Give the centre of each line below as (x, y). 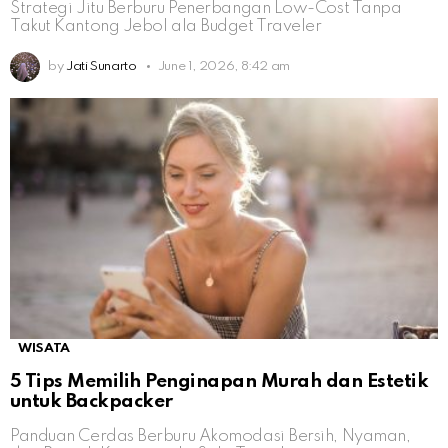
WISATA (44, 348)
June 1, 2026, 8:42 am (224, 66)
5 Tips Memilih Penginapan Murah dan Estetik (219, 381)
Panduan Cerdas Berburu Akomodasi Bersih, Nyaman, (210, 436)
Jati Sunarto (101, 66)
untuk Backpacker (91, 401)
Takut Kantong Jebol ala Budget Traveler (166, 26)
